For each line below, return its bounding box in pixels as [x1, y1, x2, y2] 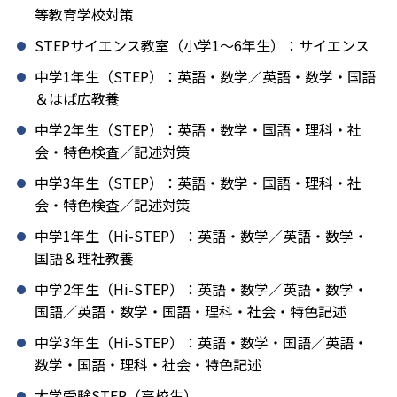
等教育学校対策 [35, 4, 134, 26]
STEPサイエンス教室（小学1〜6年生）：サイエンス [35, 35, 370, 57]
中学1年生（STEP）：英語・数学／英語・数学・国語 [35, 66, 376, 88]
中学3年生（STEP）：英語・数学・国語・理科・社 [35, 172, 362, 194]
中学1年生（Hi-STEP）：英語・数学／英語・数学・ [35, 225, 368, 247]
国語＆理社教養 [35, 247, 134, 269]
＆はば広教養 [35, 88, 120, 110]
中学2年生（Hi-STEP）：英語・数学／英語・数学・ [35, 278, 368, 300]
